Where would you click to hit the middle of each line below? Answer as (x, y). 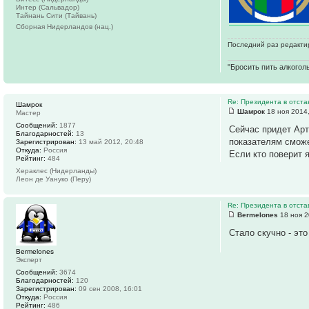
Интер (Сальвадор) (48, 7)
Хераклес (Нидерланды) (56, 171)
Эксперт (29, 260)
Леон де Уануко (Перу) (53, 179)
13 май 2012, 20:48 (110, 142)
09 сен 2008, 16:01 (109, 289)
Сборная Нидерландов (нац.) (64, 26)
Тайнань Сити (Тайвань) (56, 15)
